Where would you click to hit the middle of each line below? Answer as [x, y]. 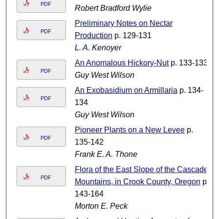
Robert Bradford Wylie [113, 8]
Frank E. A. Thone [106, 154]
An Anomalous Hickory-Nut [121, 63]
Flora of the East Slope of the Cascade [141, 170]
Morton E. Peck [101, 206]
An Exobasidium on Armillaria [126, 90]
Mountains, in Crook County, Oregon [137, 182]
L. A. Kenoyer [98, 48]
